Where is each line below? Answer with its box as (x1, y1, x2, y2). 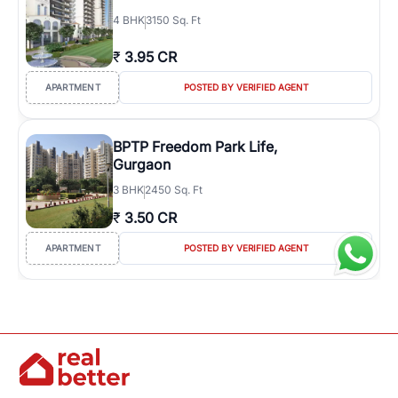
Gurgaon (113, 155, 171, 173)
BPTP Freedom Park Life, (113, 138, 277, 155)
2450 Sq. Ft (145, 183, 203, 196)
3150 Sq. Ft (146, 13, 201, 27)
